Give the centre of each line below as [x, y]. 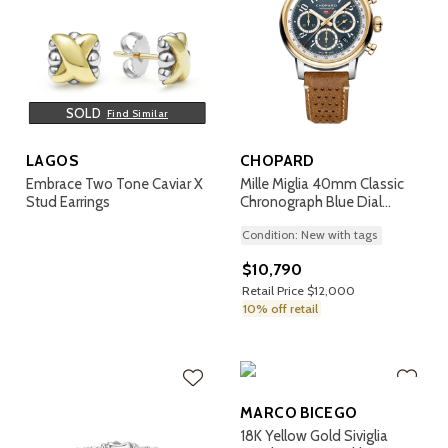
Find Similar [137, 113]
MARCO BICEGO [299, 412]
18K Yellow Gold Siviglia [314, 436]
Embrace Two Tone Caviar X [114, 184]
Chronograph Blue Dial [311, 202]
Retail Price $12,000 [298, 290]
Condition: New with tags [309, 234]
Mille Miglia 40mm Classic [322, 184]
